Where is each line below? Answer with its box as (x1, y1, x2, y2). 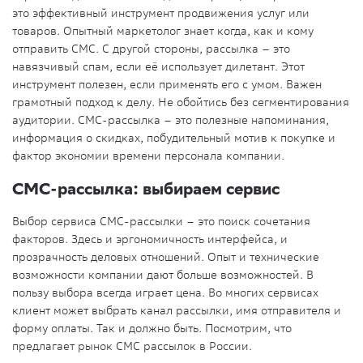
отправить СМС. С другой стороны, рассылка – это (12, 41, 290, 56)
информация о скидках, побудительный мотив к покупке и (12, 130, 335, 145)
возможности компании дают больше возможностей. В (12, 267, 314, 283)
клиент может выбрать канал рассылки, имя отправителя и (12, 303, 341, 318)
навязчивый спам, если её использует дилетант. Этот (12, 58, 305, 74)
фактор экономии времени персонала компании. (12, 147, 284, 163)
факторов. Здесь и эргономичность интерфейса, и (12, 232, 288, 247)
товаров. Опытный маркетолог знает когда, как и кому (12, 23, 314, 38)
